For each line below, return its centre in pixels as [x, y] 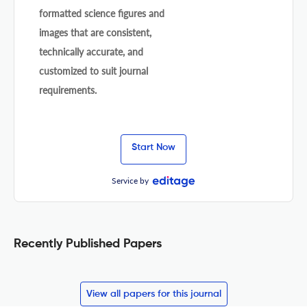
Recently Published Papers [88, 244]
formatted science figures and [102, 13]
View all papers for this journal [153, 294]
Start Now [153, 147]
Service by [130, 180]
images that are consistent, [95, 32]
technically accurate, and [91, 51]
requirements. [68, 90]
